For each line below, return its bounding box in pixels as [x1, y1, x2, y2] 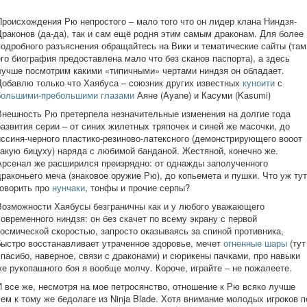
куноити [243, 76, 278, 89]
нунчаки [52, 181, 85, 194]
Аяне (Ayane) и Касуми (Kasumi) [134, 88, 271, 101]
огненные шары [223, 236, 287, 249]
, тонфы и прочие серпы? [85, 181, 190, 194]
